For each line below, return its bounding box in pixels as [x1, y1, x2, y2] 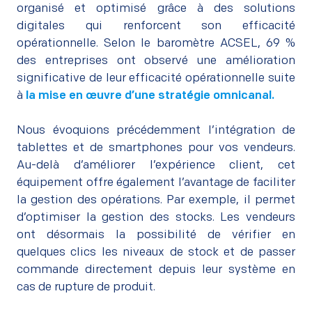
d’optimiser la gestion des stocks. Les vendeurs [17, 211, 295, 224]
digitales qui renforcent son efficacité [17, 19, 295, 32]
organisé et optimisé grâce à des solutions [17, 2, 295, 15]
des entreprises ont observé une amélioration [17, 54, 295, 67]
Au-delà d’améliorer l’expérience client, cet [17, 159, 295, 171]
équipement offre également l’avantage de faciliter [17, 176, 295, 189]
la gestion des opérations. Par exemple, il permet [17, 194, 295, 206]
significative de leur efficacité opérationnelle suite [17, 72, 295, 84]
